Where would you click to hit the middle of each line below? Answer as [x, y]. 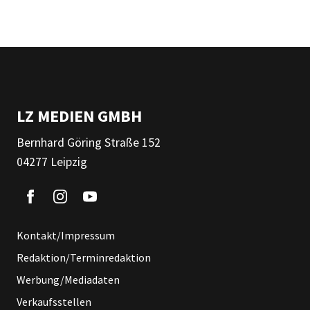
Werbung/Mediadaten [68, 279]
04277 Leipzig [52, 162]
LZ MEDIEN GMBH [79, 116]
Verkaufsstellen [54, 301]
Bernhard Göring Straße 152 [89, 142]
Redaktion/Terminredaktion [84, 257]
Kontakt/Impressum [66, 235]
